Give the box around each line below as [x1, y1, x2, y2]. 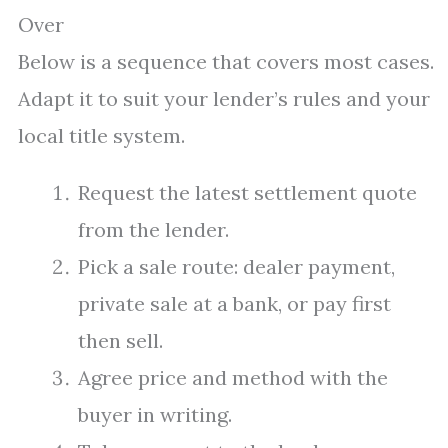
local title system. [18, 123, 185, 148]
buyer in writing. [78, 402, 232, 427]
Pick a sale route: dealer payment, [78, 254, 395, 279]
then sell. [78, 328, 163, 353]
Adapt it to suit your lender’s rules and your [18, 86, 430, 111]
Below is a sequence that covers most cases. [18, 49, 434, 74]
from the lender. [78, 217, 229, 242]
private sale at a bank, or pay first [78, 291, 391, 316]
